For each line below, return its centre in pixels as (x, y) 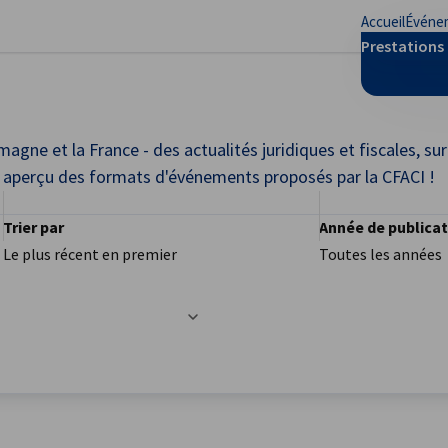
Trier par (33, 227)
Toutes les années (380, 254)
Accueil (383, 21)
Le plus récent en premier (89, 254)
